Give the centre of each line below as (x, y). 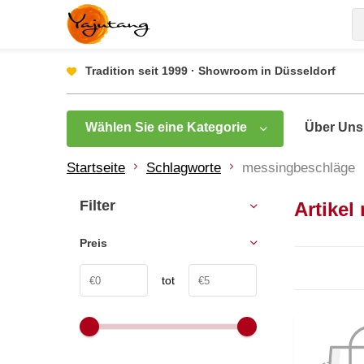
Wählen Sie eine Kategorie (166, 127)
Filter (97, 206)
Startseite (96, 168)
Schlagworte (184, 168)
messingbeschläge (299, 168)
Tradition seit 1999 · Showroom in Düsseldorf (210, 71)
